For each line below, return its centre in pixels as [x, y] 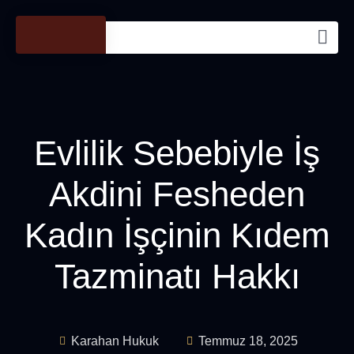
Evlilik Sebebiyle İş [177, 153]
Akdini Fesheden [177, 194]
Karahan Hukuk [115, 341]
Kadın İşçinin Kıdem [177, 235]
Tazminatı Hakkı [177, 276]
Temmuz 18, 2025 [248, 341]
